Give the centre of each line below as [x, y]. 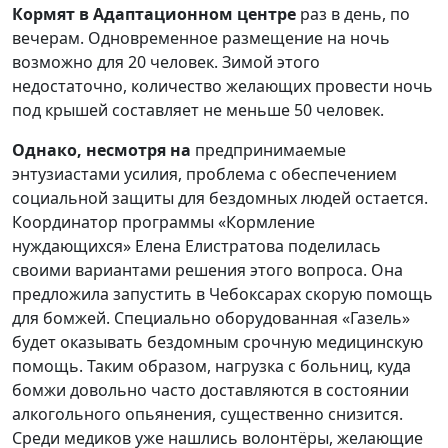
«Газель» [376, 318]
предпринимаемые [268, 150]
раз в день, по [353, 14]
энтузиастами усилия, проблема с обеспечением [204, 174]
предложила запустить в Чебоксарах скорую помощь [222, 294]
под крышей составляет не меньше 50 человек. [198, 110]
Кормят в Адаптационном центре [154, 14]
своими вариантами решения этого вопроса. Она [207, 270]
